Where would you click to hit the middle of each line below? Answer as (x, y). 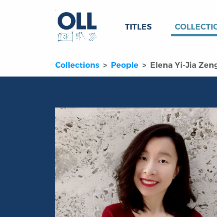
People (125, 65)
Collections (77, 65)
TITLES (138, 27)
